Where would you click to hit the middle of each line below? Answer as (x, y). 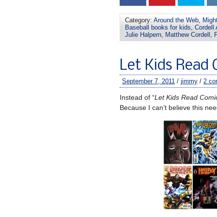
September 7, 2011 (148, 81)
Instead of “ (137, 97)
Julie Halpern (143, 34)
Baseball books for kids (158, 27)
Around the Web (176, 20)
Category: (139, 20)
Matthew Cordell (188, 34)
